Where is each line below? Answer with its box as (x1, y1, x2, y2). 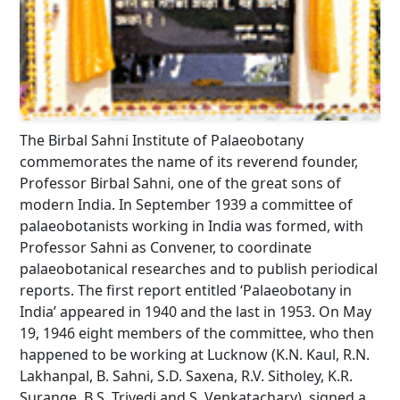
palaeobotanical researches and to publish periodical (20, 258, 378, 279)
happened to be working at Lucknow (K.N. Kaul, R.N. (20, 344, 370, 364)
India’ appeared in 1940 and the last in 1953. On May (20, 301, 371, 321)
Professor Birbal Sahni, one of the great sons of (20, 172, 341, 193)
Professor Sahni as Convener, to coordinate (20, 237, 312, 257)
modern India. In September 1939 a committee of (20, 194, 353, 214)
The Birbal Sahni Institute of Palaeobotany (20, 129, 304, 150)
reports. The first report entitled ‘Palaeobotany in (20, 279, 352, 300)
